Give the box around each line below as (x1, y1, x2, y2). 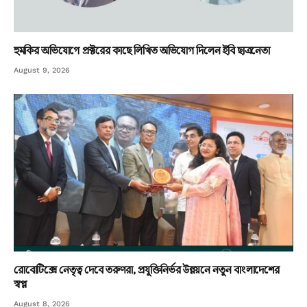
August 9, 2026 (14, 66, 70, 75)
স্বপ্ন (14, 275, 27, 291)
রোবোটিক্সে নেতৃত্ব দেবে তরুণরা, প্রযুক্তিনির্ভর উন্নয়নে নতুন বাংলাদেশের (14, 261, 280, 277)
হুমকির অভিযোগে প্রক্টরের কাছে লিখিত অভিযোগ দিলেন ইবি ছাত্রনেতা (14, 42, 270, 58)
